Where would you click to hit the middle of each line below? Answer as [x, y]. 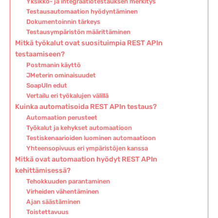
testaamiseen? [40, 54]
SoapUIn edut [46, 86]
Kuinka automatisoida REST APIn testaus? [86, 107]
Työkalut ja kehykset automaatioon [79, 128]
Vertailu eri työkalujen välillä [67, 96]
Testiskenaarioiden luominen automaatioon [91, 138]
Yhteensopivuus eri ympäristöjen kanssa [87, 148]
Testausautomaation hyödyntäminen [82, 12]
